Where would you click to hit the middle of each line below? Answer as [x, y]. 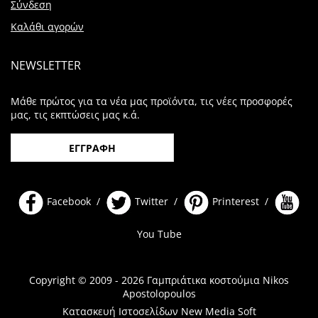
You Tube [159, 234]
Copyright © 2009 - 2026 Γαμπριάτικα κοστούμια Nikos [159, 280]
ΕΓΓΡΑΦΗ [92, 148]
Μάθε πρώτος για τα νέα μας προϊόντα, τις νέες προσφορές [152, 102]
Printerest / [240, 202]
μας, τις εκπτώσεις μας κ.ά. [75, 115]
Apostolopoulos [159, 293]
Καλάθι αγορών [47, 26]
